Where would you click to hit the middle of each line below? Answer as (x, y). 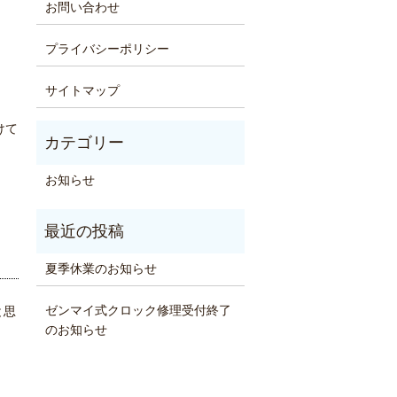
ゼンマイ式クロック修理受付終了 (138, 311)
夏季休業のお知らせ (101, 269)
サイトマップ (82, 91)
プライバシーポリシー (107, 50)
